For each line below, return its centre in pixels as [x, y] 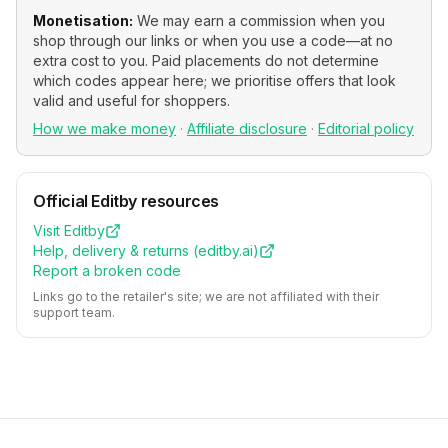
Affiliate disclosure [247, 128]
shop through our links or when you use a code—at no [213, 40]
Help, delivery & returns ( [115, 250]
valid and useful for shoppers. [131, 100]
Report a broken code [107, 270]
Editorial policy [366, 128]
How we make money [104, 128]
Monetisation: [83, 20]
